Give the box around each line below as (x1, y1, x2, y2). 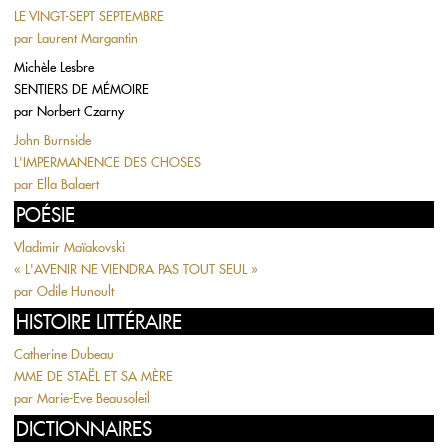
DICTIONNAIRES (16, 417, 152, 441)
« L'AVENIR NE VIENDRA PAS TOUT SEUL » (14, 261, 258, 277)
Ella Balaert (37, 176, 99, 192)
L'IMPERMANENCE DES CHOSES (14, 154, 201, 170)
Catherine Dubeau (14, 346, 114, 362)
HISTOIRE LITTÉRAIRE (16, 310, 182, 334)
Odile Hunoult (37, 283, 114, 299)
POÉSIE (16, 203, 75, 227)
